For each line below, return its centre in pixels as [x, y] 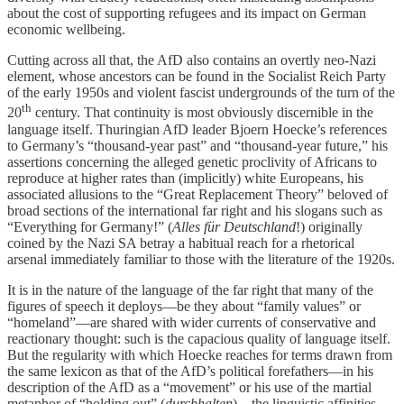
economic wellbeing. [66, 30]
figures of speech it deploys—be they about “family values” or [184, 306]
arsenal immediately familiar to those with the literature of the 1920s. [201, 259]
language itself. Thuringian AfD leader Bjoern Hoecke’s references [197, 129]
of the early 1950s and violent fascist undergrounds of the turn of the [201, 93]
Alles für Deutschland [234, 226]
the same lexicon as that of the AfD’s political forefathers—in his [190, 371]
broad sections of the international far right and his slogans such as [195, 210]
